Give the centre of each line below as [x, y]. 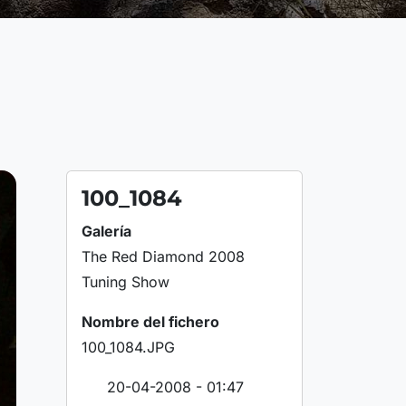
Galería [106, 231]
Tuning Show [126, 282]
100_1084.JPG [128, 347]
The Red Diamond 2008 [163, 256]
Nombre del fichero [150, 322]
